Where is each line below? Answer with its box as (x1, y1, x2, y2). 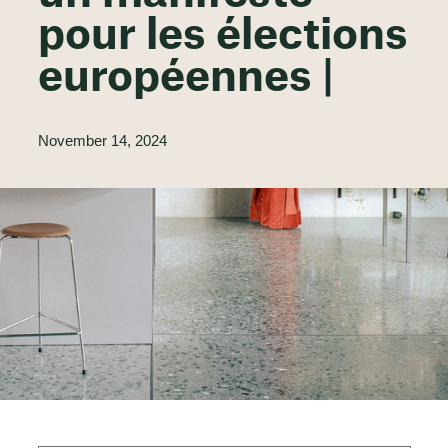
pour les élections (37, 15, 408, 58)
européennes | (37, 57, 334, 100)
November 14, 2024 (37, 132, 167, 149)
